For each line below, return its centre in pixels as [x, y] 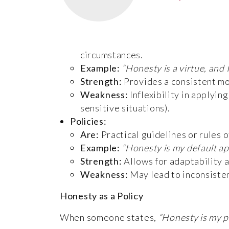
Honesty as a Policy [102, 196]
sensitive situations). [125, 108]
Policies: [88, 121]
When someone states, [109, 217]
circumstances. [112, 54]
